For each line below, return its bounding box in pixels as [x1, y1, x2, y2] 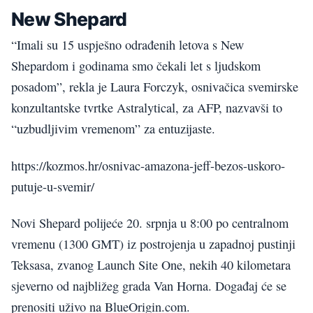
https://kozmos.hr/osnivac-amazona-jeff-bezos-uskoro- [11, 156, 285, 174]
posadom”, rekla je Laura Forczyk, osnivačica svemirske [11, 78, 298, 96]
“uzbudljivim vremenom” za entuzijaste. [11, 120, 215, 138]
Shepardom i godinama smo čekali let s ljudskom [11, 57, 261, 75]
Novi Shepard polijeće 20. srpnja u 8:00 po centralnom [11, 214, 289, 231]
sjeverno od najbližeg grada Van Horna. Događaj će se [11, 277, 286, 294]
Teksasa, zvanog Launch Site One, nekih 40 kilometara [11, 256, 291, 273]
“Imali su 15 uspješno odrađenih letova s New [11, 36, 244, 54]
